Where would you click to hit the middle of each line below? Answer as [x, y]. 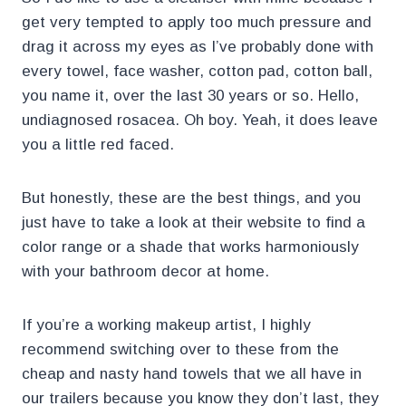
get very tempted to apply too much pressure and [197, 23]
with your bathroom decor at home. [145, 272]
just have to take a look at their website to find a [193, 223]
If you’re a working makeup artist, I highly [166, 325]
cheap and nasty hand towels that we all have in [192, 374]
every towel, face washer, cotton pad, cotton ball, [197, 72]
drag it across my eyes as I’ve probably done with [198, 47]
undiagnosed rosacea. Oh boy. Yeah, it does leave [200, 121]
